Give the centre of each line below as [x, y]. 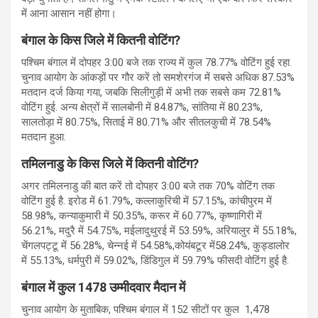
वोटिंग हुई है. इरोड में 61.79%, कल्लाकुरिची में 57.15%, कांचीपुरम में [147, 201]
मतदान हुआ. [44, 137]
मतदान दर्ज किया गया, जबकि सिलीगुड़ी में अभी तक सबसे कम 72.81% [151, 92]
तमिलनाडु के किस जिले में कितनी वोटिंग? [111, 163]
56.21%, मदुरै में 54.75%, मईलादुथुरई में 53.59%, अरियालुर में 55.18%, [159, 230]
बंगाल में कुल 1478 [65, 287]
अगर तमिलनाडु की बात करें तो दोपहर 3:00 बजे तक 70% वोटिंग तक [148, 186]
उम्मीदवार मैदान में [149, 287]
